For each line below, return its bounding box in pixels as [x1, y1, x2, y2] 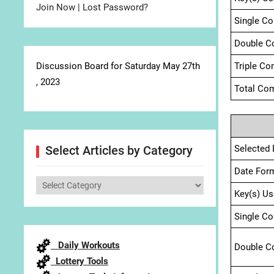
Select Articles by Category [45, 143, 193, 158]
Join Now [36, 2, 75, 13]
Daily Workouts [51, 240, 120, 251]
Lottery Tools [51, 256, 108, 267]
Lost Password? [83, 2, 148, 13]
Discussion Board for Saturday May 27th [36, 61, 200, 72]
